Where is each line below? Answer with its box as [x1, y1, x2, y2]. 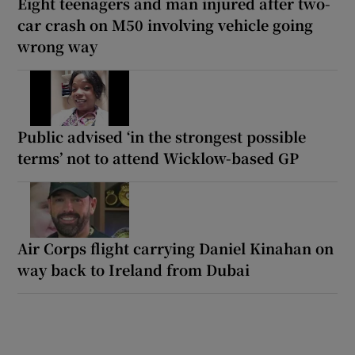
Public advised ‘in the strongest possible [17, 125, 307, 147]
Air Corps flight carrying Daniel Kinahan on [17, 237, 334, 258]
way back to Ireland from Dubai [17, 258, 250, 280]
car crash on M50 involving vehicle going [17, 13, 314, 35]
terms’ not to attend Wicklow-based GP [17, 147, 300, 168]
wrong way [17, 35, 98, 56]
